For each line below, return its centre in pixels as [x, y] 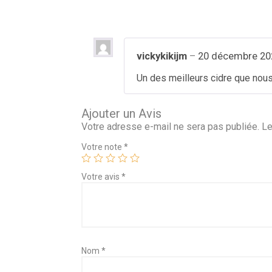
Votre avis [102, 176]
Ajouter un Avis [122, 113]
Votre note [103, 147]
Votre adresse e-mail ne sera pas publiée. [171, 126]
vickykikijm [163, 56]
